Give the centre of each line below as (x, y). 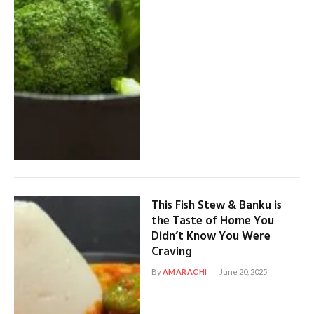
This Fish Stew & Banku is (216, 205)
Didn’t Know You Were (211, 236)
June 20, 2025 (243, 271)
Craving (171, 252)
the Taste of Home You (212, 221)
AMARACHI (185, 271)
